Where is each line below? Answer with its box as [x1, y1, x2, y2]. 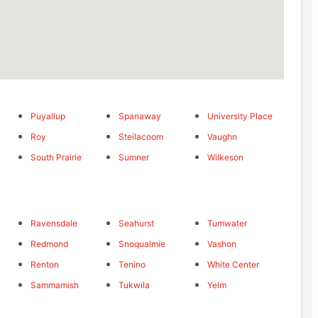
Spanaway [119, 111, 162, 122]
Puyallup [30, 111, 65, 122]
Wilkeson [207, 152, 243, 163]
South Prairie [30, 152, 82, 163]
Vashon [207, 238, 236, 250]
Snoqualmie [119, 238, 166, 250]
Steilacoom [119, 131, 164, 143]
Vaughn [207, 131, 237, 143]
